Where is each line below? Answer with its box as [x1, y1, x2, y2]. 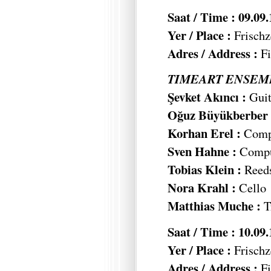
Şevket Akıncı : [168, 88, 246, 106]
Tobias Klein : [168, 160, 241, 179]
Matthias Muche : [168, 197, 264, 215]
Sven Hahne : [168, 142, 237, 161]
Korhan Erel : [168, 124, 241, 143]
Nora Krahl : [168, 178, 236, 197]
